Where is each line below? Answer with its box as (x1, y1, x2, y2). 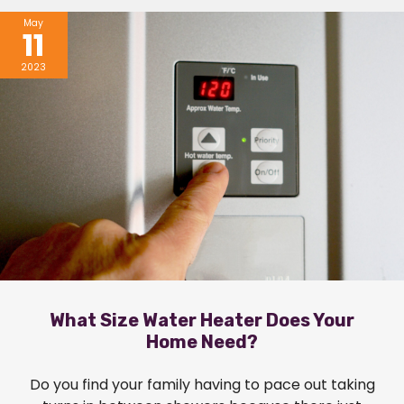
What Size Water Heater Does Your (50, 309, 354, 332)
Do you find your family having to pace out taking (29, 374, 375, 396)
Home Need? (146, 331, 258, 353)
